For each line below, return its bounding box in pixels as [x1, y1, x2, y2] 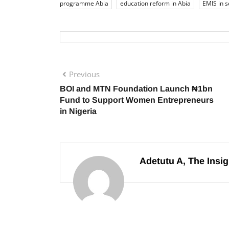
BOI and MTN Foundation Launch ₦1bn [60, 84, 213, 93]
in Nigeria [60, 107, 99, 116]
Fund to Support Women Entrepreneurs [60, 96, 214, 104]
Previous [69, 69, 100, 79]
